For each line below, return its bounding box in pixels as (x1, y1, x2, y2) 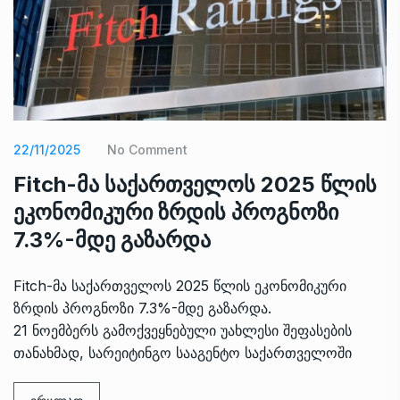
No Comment (107, 142, 187, 158)
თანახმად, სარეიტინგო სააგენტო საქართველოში (13, 344, 352, 362)
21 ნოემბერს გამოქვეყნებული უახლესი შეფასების (13, 321, 352, 340)
